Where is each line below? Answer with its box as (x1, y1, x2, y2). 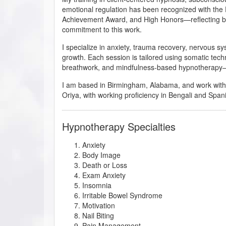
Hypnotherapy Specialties (62, 119, 176, 134)
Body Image (82, 149, 121, 160)
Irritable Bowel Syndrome (82, 190, 162, 200)
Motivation (82, 200, 115, 210)
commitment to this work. (62, 24, 142, 34)
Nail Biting (82, 210, 114, 220)
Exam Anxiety (82, 169, 126, 180)
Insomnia (82, 180, 111, 190)
